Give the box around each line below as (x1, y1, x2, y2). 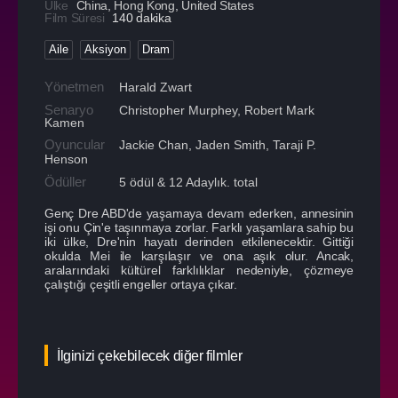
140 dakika (112, 10, 171, 25)
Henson (44, 151, 88, 166)
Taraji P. (273, 137, 316, 152)
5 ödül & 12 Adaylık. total (115, 174, 258, 189)
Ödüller (44, 173, 86, 189)
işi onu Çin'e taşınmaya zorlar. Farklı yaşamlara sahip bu (44, 219, 354, 235)
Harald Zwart (119, 79, 192, 94)
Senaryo (44, 101, 93, 117)
